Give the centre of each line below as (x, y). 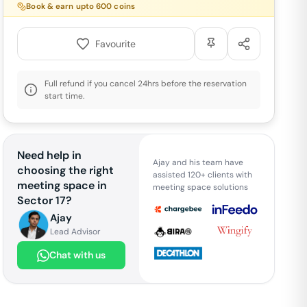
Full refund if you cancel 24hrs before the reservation (146, 84)
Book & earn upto (61, 7)
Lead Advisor (75, 232)
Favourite (116, 44)
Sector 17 (42, 200)
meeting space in (62, 185)
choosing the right (66, 170)
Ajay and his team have (198, 162)
